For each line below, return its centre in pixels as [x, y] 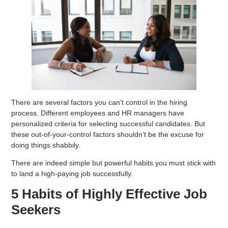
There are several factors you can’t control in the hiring [99, 102]
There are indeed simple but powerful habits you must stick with [114, 163]
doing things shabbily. [46, 145]
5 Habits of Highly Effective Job [109, 194]
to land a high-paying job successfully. [72, 173]
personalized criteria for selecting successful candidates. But [108, 123]
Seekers [36, 210]
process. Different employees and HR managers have [98, 113]
